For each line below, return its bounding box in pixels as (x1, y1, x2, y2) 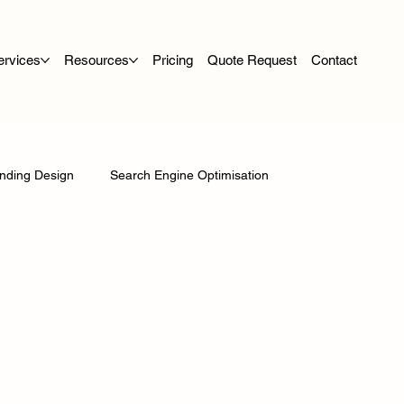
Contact (310, 51, 357, 68)
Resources (63, 51, 129, 68)
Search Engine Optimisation (110, 168, 270, 182)
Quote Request (207, 51, 297, 68)
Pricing (151, 51, 193, 68)
